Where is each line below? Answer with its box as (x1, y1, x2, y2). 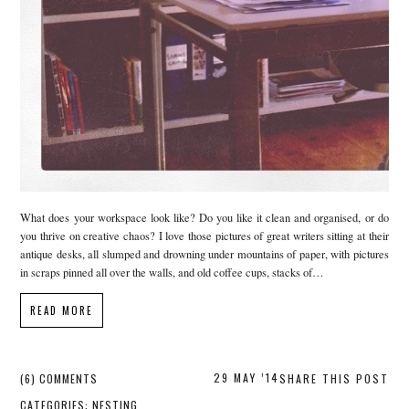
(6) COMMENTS (20, 371, 99, 387)
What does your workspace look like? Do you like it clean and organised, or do (20, 209, 389, 225)
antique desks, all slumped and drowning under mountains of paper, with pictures (20, 246, 389, 262)
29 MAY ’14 (213, 370, 279, 386)
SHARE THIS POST (278, 371, 389, 387)
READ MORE (30, 303, 94, 319)
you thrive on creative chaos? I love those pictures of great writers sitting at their (20, 227, 389, 244)
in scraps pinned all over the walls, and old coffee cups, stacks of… (20, 264, 325, 280)
